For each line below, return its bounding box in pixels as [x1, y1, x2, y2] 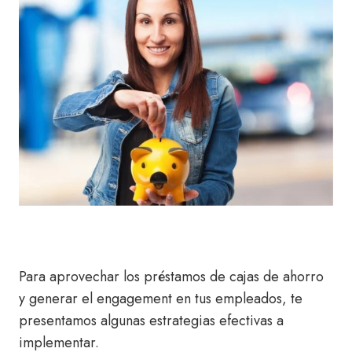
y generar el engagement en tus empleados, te [19, 288, 302, 309]
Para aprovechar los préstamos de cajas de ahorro [19, 266, 324, 287]
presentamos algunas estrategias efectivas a [19, 310, 284, 331]
